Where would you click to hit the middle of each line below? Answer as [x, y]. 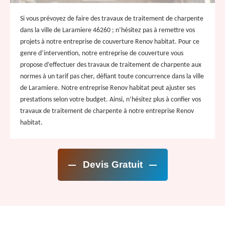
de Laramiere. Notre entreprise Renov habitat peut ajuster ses [108, 88]
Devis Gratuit [113, 164]
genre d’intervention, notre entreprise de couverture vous [102, 53]
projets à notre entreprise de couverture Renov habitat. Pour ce [110, 42]
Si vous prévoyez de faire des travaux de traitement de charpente [112, 19]
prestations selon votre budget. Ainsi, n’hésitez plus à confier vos [110, 99]
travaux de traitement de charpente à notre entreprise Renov [107, 111]
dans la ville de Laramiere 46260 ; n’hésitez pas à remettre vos [107, 30]
